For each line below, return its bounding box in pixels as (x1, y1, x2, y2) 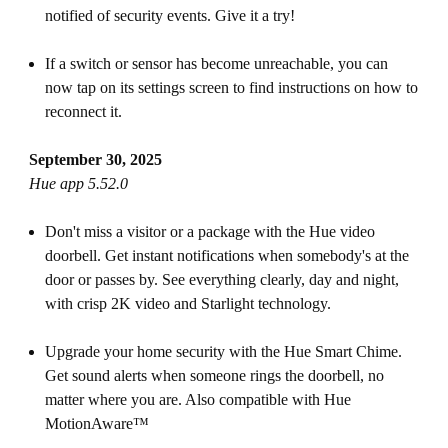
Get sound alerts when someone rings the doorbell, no (44, 367, 384, 384)
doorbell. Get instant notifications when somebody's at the (44, 247, 409, 264)
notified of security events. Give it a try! (44, 7, 295, 24)
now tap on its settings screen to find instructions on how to (44, 79, 418, 96)
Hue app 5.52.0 (28, 175, 128, 192)
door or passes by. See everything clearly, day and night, (44, 271, 399, 288)
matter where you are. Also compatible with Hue (44, 391, 351, 408)
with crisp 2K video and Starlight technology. (44, 295, 335, 312)
